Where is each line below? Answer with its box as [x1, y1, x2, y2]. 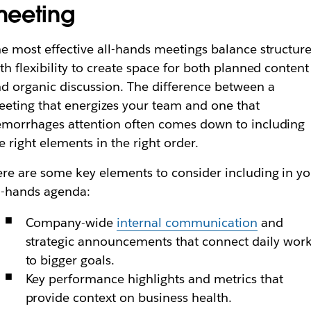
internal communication [117, 215, 258, 230]
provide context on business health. [25, 289, 232, 305]
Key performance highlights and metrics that [25, 271, 283, 287]
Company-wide [25, 215, 117, 230]
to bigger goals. [25, 252, 115, 268]
